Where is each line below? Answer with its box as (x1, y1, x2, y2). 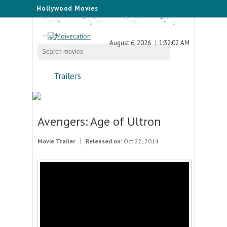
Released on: (86, 137, 122, 145)
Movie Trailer (37, 137, 75, 145)
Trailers (54, 70, 81, 82)
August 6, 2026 (109, 39, 151, 47)
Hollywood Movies (36, 4, 98, 13)
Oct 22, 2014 (122, 137, 159, 145)
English (82, 17, 103, 26)
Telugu (160, 17, 179, 26)
